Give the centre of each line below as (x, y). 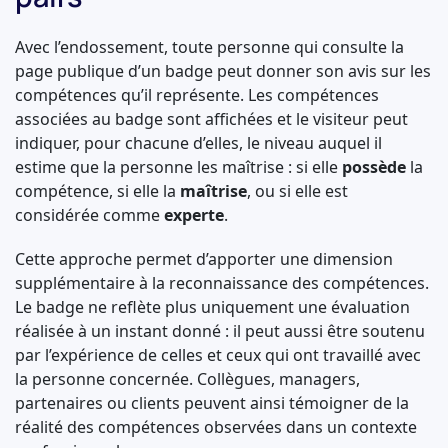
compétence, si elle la (97, 191)
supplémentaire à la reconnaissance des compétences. (222, 283)
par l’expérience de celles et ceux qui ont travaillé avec (218, 355)
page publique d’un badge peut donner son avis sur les (223, 71)
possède (374, 167)
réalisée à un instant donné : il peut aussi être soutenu (220, 331)
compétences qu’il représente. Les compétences (197, 95)
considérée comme (89, 215)
